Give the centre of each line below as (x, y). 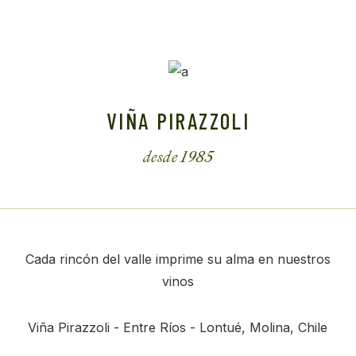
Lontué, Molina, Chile (264, 327)
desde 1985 (178, 157)
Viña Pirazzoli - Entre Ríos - (114, 327)
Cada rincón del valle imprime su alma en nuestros (178, 259)
